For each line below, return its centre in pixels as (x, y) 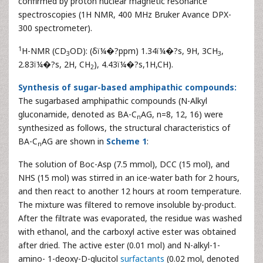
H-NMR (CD (44, 51)
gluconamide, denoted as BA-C (77, 114)
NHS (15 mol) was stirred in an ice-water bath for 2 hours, (129, 178)
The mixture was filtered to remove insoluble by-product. (127, 205)
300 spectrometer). (55, 28)
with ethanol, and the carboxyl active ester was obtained (127, 232)
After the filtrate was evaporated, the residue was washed (130, 218)
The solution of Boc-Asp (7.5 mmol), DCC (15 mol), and (124, 164)
